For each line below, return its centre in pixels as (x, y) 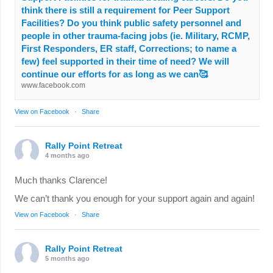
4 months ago (67, 155)
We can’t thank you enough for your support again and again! (134, 198)
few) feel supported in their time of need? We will (125, 61)
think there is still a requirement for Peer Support (125, 10)
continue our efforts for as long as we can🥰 (114, 74)
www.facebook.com (53, 85)
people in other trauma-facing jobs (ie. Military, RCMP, (135, 35)
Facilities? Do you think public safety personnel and (131, 23)
